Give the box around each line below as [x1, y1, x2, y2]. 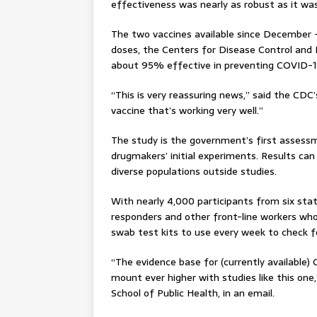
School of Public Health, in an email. [111, 285, 275, 301]
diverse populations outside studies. [111, 163, 277, 179]
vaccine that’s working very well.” [111, 103, 263, 118]
